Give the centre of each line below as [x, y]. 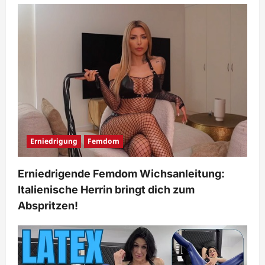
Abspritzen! [48, 206]
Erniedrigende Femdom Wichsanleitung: [121, 174]
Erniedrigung [54, 141]
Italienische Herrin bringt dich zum [106, 190]
